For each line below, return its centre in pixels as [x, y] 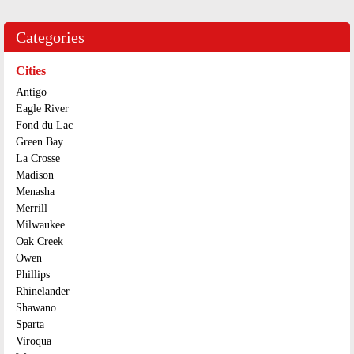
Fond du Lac [44, 125]
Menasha [35, 192]
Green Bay [40, 142]
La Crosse [38, 158]
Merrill [32, 208]
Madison [35, 175]
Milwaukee [40, 225]
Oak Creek [40, 241]
